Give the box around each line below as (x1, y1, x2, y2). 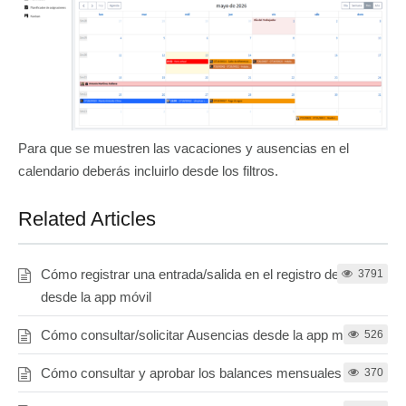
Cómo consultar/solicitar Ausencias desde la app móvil (41, 327, 363, 343)
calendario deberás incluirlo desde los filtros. (18, 163, 278, 179)
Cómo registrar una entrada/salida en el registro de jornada (41, 266, 386, 283)
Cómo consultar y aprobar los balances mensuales (41, 365, 342, 382)
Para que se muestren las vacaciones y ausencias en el (18, 140, 349, 157)
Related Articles (18, 208, 156, 231)
